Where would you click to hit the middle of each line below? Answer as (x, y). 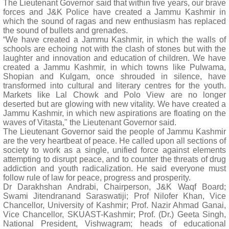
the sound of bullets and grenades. (65, 30)
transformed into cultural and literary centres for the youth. (114, 86)
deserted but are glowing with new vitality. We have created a (114, 104)
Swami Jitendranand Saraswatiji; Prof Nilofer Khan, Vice (114, 196)
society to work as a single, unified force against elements (114, 150)
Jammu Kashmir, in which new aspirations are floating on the (114, 113)
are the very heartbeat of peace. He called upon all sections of (114, 141)
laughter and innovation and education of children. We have (114, 58)
